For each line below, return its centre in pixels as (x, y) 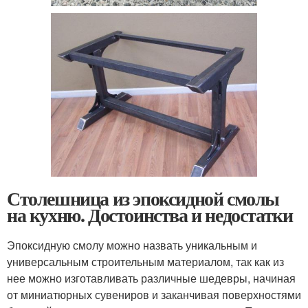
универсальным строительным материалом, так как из (145, 261)
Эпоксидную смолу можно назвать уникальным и (132, 245)
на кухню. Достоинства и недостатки (150, 214)
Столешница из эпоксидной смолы (143, 198)
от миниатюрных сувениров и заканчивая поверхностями (154, 294)
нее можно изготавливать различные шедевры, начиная (151, 278)
